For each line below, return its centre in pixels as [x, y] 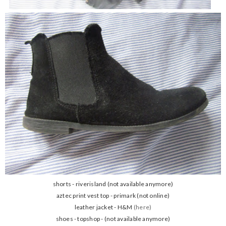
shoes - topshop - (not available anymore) [113, 219]
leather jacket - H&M [104, 207]
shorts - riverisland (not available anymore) [113, 184]
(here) [143, 207]
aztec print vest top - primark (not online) [113, 196]
